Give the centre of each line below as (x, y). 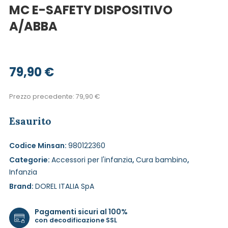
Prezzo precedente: (42, 96)
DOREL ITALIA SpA (65, 186)
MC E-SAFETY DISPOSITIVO (91, 10)
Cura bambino (162, 160)
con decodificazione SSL (76, 220)
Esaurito (30, 121)
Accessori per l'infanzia (92, 160)
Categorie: (30, 160)
